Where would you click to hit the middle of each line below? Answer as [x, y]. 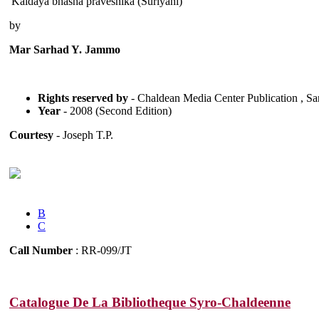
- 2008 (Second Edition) [117, 111]
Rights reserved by [83, 98]
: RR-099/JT [102, 251]
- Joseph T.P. [83, 135]
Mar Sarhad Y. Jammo [65, 50]
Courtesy [31, 135]
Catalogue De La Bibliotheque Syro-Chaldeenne [150, 303]
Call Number [41, 251]
